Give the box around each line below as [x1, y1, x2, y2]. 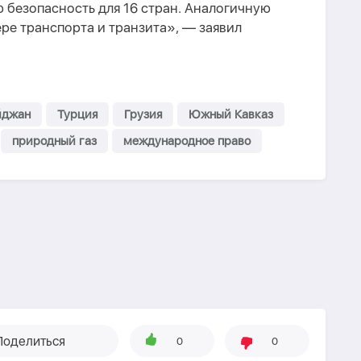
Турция [57, 107, 98, 122]
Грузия [124, 107, 162, 122]
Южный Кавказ [189, 107, 273, 122]
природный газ [12, 134, 97, 148]
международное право [123, 134, 251, 148]
